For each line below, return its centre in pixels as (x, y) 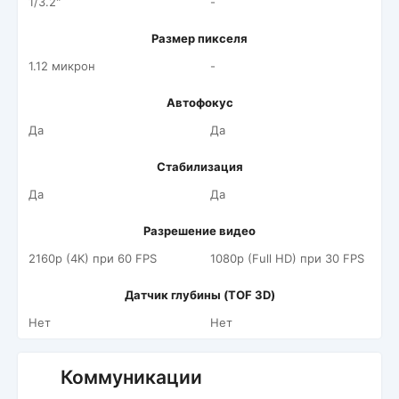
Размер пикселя (199, 38)
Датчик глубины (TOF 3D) (199, 295)
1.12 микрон (62, 66)
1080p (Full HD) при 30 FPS (287, 258)
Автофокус (199, 102)
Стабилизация (199, 167)
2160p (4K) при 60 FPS (93, 258)
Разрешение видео (199, 231)
